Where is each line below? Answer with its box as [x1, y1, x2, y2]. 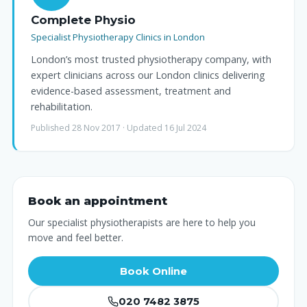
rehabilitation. [31, 100, 93, 114]
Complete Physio [31, 13, 136, 27]
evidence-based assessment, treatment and [31, 84, 231, 98]
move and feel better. [28, 231, 123, 245]
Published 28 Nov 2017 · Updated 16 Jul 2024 [31, 122, 206, 134]
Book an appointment [28, 194, 167, 208]
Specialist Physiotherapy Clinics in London [31, 31, 205, 44]
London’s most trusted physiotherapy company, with [31, 53, 271, 66]
